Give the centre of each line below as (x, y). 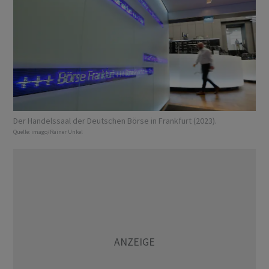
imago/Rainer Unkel (57, 132)
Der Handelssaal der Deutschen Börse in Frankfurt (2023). (115, 121)
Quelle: (22, 132)
